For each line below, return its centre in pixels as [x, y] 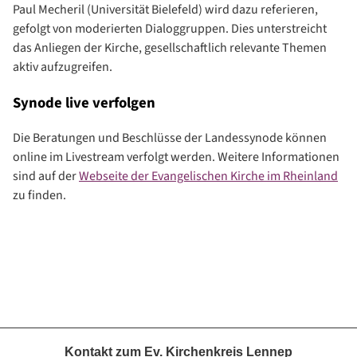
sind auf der [46, 177]
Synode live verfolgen [84, 102]
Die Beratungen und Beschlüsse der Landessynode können [170, 138]
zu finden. [39, 196]
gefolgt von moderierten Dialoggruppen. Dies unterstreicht [170, 29]
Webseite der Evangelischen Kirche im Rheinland [208, 177]
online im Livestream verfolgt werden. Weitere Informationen [176, 157]
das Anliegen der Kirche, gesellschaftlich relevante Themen [170, 48]
